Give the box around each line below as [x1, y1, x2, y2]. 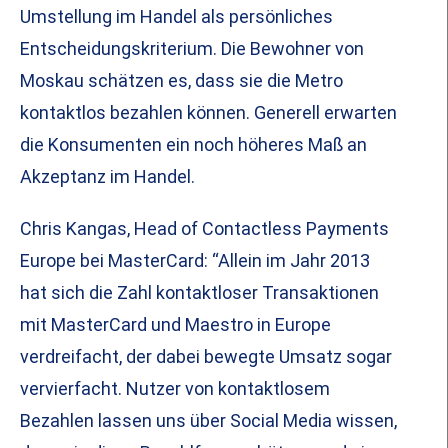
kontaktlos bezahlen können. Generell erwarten [20, 102, 397, 124]
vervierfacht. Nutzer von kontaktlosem [20, 378, 330, 400]
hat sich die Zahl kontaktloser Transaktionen [20, 282, 379, 304]
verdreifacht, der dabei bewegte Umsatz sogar [20, 346, 392, 368]
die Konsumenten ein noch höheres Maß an [20, 134, 367, 156]
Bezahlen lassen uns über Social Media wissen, [20, 410, 397, 432]
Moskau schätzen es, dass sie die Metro [20, 70, 343, 92]
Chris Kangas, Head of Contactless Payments [20, 218, 389, 240]
